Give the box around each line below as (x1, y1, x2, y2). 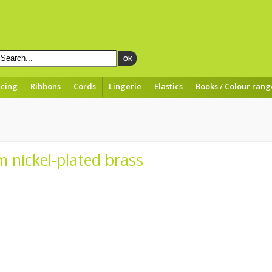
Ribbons (30, 81, 61, 92)
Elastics (154, 81, 183, 92)
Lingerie (109, 81, 141, 92)
